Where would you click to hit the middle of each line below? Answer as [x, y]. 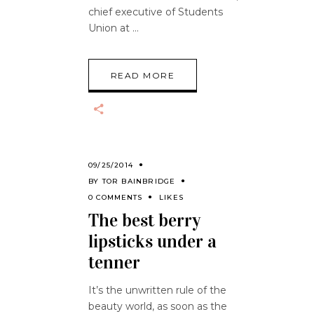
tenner [114, 263]
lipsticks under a [152, 242]
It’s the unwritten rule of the [157, 291]
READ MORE [143, 76]
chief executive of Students [156, 12]
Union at [110, 28]
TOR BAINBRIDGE [139, 182]
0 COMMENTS [115, 198]
